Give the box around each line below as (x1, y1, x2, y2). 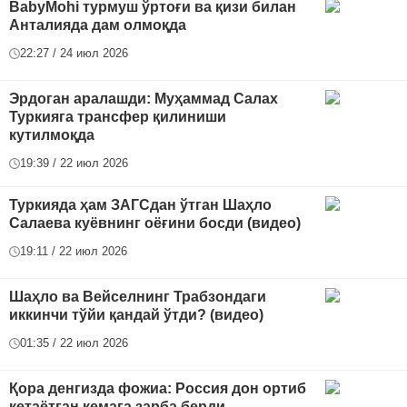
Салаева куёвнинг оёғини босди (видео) (9, 215, 301, 231)
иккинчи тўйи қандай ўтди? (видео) (9, 307, 263, 323)
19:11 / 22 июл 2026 (20, 244, 127, 258)
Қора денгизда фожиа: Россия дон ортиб (9, 381, 306, 396)
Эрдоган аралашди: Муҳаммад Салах (9, 91, 278, 106)
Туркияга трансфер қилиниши (9, 109, 226, 124)
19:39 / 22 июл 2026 (20, 156, 128, 170)
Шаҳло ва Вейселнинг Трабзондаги (9, 289, 266, 304)
